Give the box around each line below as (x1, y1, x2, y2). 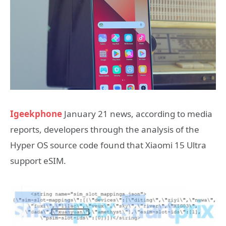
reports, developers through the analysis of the (10, 124, 199, 135)
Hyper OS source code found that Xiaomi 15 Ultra (10, 139, 206, 151)
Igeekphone (10, 108, 62, 120)
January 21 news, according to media (62, 108, 212, 120)
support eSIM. (10, 155, 66, 166)
